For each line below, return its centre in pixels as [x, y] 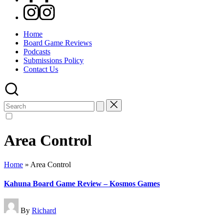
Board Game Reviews [58, 43]
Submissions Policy [54, 60]
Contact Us [41, 69]
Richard [44, 211]
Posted [14, 202]
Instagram [38, 8]
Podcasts [37, 52]
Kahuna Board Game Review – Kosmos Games [82, 184]
